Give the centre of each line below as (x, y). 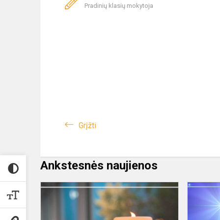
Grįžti (87, 125)
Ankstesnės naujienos (99, 165)
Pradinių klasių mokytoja (119, 6)
